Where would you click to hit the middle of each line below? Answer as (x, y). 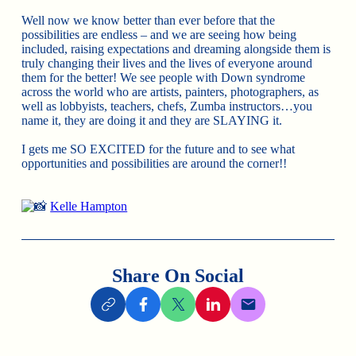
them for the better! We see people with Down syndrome (164, 78)
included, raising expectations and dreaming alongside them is (176, 49)
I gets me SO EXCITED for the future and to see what (159, 149)
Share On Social (178, 276)
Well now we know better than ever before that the (149, 21)
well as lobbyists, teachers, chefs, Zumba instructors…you (167, 106)
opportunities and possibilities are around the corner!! (155, 164)
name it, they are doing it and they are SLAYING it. (152, 121)
